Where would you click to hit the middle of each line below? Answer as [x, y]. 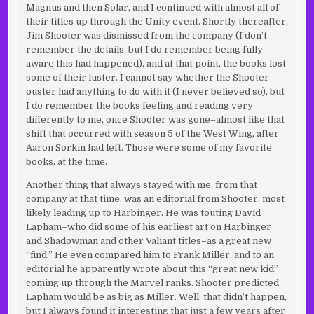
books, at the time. [66, 162]
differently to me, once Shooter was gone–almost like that [155, 120]
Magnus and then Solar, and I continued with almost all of [152, 8]
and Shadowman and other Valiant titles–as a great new [148, 241]
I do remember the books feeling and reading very [139, 106]
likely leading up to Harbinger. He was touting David [143, 213]
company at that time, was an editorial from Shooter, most [155, 199]
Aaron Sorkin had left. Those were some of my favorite [149, 148]
